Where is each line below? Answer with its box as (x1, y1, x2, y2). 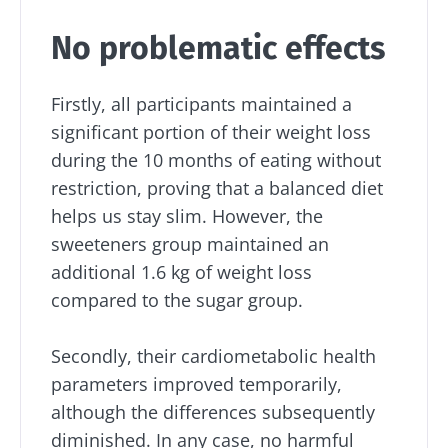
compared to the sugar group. (51, 287, 303, 312)
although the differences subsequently (51, 399, 375, 424)
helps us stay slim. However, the (51, 203, 323, 228)
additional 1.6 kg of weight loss (51, 259, 312, 284)
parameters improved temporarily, (51, 371, 342, 396)
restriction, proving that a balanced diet (51, 175, 383, 200)
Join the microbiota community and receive (31, 386, 396, 411)
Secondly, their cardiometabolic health (51, 343, 376, 368)
